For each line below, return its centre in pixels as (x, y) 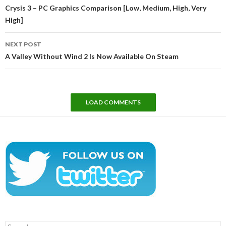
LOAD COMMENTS (113, 102)
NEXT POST (23, 44)
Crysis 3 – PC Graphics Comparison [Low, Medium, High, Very (106, 8)
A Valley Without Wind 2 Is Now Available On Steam (92, 56)
